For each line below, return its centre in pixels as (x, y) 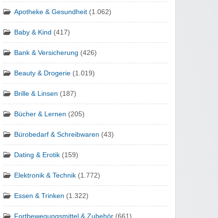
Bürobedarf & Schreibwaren (57, 135)
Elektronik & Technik (45, 176)
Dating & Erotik (37, 155)
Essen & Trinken (39, 196)
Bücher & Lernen (40, 114)
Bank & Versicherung (46, 53)
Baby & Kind (33, 33)
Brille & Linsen (36, 94)
